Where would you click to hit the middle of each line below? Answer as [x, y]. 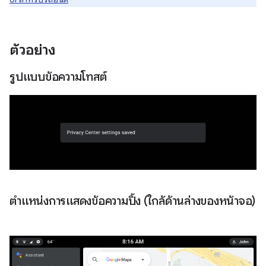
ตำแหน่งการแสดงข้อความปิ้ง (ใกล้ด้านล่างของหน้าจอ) [132, 201]
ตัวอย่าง [34, 50]
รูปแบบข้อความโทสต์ [59, 77]
